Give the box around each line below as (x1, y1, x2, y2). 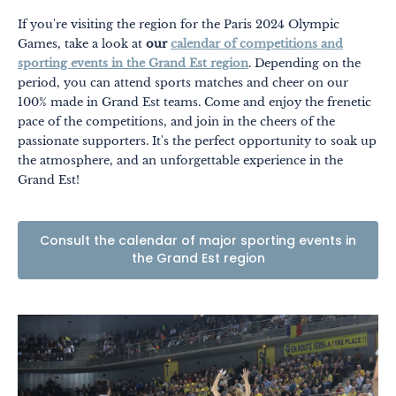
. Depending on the (248, 55, 361, 71)
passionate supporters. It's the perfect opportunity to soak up (18, 133, 377, 148)
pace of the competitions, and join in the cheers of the (18, 113, 335, 129)
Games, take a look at (18, 35, 146, 51)
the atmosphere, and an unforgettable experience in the (18, 152, 343, 168)
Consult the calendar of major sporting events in (40, 231, 356, 252)
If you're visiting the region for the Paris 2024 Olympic (18, 16, 339, 32)
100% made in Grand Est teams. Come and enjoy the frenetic (18, 94, 371, 110)
